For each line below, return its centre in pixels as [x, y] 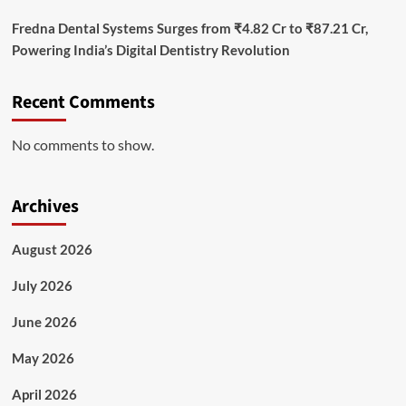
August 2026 [52, 250]
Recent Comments [83, 103]
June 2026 [44, 322]
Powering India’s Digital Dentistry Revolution [150, 50]
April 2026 [44, 395]
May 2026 [43, 358]
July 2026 [42, 286]
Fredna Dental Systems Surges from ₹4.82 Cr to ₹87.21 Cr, [189, 29]
